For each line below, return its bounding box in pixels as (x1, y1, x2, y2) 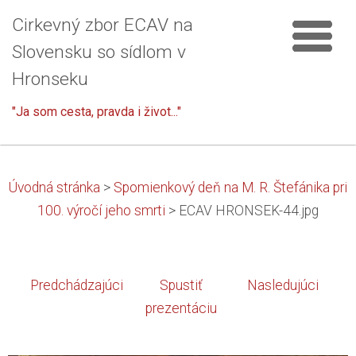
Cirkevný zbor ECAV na (12, 14, 193, 36)
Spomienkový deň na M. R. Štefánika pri (114, 180, 347, 195)
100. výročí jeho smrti (37, 203, 165, 219)
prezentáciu (145, 300, 217, 316)
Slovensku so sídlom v (12, 41, 186, 63)
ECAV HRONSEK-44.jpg (179, 203, 319, 219)
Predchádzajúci (30, 277, 123, 293)
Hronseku (12, 68, 88, 90)
